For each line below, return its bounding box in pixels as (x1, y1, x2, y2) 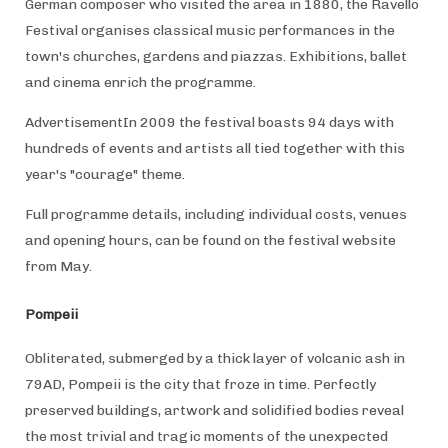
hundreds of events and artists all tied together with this (24, 139, 405, 157)
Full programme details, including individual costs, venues (24, 205, 407, 223)
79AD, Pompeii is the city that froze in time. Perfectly (24, 375, 376, 393)
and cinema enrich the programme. (24, 73, 256, 91)
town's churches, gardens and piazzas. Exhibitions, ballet (24, 47, 407, 65)
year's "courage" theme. (24, 165, 185, 183)
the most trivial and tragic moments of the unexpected (24, 427, 388, 445)
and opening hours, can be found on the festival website (24, 231, 396, 249)
